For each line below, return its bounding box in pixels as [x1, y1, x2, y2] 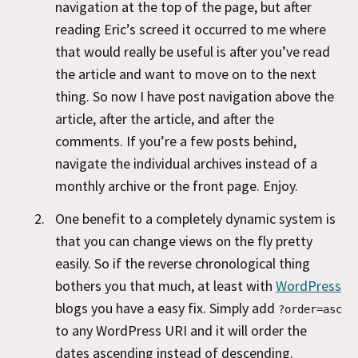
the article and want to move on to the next [55, 64, 316, 83]
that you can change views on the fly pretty [55, 232, 312, 250]
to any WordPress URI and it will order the [55, 321, 307, 340]
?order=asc [278, 303, 342, 316]
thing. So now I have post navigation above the [55, 86, 334, 105]
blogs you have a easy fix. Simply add [55, 299, 278, 317]
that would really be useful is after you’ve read [55, 42, 330, 61]
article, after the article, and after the [55, 109, 274, 128]
